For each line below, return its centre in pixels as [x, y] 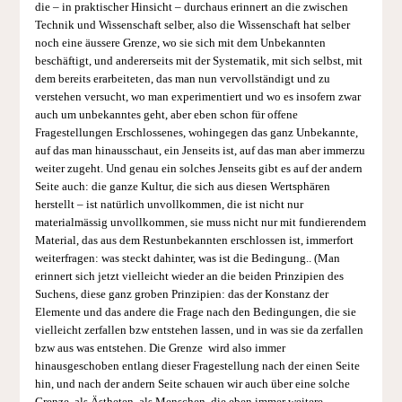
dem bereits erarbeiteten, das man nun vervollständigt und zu [182, 79]
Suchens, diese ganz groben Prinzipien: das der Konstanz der [181, 295]
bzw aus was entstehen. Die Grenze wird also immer [160, 349]
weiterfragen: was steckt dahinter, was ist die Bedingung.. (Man [187, 259]
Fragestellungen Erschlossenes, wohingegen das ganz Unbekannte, [196, 133]
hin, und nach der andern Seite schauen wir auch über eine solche [192, 385]
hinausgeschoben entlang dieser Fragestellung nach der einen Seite [197, 367]
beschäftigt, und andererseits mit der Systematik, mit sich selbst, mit [198, 61]
